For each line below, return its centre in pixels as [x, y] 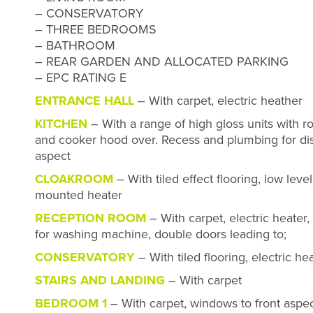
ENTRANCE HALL [85, 101]
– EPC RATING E [81, 78]
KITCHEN [61, 124]
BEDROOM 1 [71, 303]
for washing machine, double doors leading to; [161, 234]
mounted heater [79, 195]
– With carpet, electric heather [218, 101]
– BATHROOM [75, 45]
